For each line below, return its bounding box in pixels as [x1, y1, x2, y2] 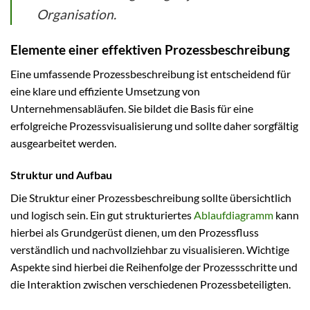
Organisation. [37, 6, 116, 23]
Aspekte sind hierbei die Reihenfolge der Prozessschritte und [10, 259, 298, 273]
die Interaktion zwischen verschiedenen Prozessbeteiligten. [10, 277, 291, 291]
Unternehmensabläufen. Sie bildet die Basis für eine [10, 101, 253, 115]
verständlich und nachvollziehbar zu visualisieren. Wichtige [10, 242, 289, 256]
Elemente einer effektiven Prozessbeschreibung [10, 42, 290, 58]
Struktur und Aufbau [10, 167, 112, 181]
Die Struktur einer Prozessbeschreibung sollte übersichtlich [10, 190, 291, 204]
